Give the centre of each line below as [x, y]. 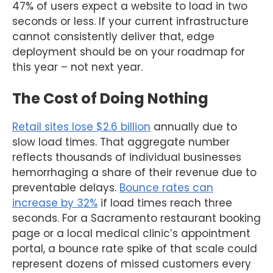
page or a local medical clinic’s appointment [131, 234]
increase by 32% [55, 203]
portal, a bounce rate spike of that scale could [135, 249]
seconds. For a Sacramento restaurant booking [136, 218]
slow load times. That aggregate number [121, 142]
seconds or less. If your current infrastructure [130, 21]
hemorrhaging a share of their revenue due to [134, 173]
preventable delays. [66, 188]
